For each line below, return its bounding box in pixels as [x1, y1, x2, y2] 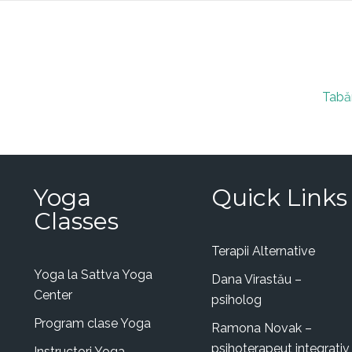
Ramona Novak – [211, 321, 313, 335]
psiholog [211, 292, 262, 307]
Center [34, 288, 73, 302]
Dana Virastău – [211, 272, 302, 287]
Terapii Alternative [211, 244, 316, 258]
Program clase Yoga [34, 316, 152, 331]
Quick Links [211, 183, 348, 212]
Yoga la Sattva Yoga [34, 267, 153, 282]
